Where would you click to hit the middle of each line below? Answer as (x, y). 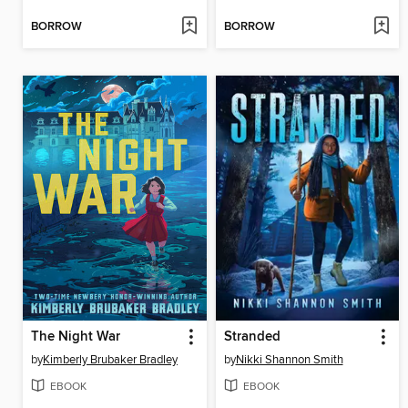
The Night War (76, 337)
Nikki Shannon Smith (289, 360)
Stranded (252, 337)
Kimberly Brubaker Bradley (110, 360)
